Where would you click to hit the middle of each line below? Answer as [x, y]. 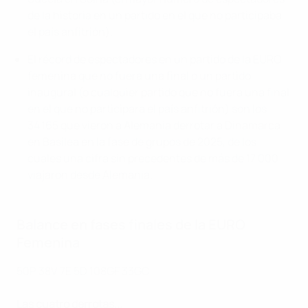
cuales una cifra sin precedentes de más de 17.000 [153, 158]
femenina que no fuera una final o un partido [139, 76]
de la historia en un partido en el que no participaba [155, 15]
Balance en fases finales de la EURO [131, 225]
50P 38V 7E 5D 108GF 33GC [83, 271]
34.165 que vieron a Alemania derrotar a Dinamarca [154, 125]
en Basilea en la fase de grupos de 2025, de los [142, 142]
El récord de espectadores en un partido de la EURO [155, 59]
